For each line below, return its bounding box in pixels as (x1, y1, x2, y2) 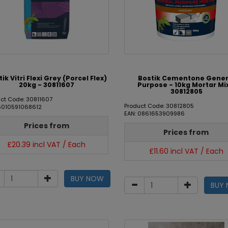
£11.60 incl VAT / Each (149, 146, 223, 156)
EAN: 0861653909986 (124, 109, 185, 118)
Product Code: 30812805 (124, 102, 194, 110)
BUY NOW (71, 174, 104, 184)
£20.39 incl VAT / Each (7, 139, 85, 150)
